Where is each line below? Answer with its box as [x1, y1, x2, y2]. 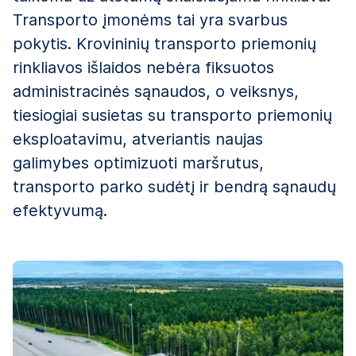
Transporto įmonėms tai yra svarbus [13, 10, 288, 29]
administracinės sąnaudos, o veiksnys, [13, 81, 299, 101]
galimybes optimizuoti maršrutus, [13, 153, 264, 172]
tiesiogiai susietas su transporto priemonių [13, 105, 332, 125]
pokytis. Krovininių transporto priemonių [13, 33, 316, 53]
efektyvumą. [13, 200, 107, 220]
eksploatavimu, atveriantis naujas [13, 129, 263, 149]
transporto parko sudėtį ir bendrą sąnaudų [13, 176, 336, 196]
